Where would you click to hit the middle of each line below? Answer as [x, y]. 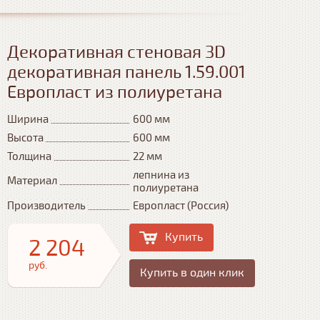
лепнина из [161, 175]
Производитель [46, 206]
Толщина [29, 156]
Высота [25, 138]
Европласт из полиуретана [115, 92]
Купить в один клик [192, 273]
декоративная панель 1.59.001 [126, 72]
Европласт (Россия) [181, 206]
